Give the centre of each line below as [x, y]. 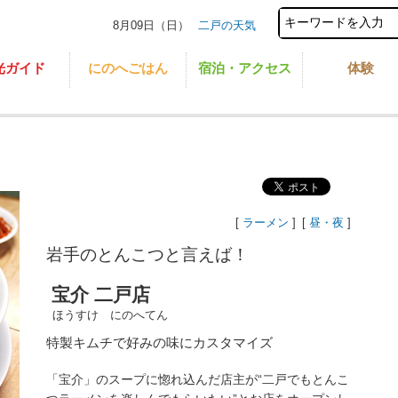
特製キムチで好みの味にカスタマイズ [159, 342]
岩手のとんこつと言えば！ [147, 254]
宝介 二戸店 [98, 294]
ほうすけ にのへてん [108, 314]
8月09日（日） [151, 25]
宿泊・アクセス [244, 68]
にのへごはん [128, 68]
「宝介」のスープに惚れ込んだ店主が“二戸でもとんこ [198, 379]
